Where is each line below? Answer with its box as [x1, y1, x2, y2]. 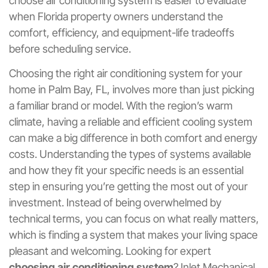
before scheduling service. [9, 42, 131, 55]
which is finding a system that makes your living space [9, 229, 258, 242]
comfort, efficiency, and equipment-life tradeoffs [9, 26, 234, 39]
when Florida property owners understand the [9, 10, 223, 23]
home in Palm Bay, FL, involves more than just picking [9, 83, 254, 96]
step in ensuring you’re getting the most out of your [9, 180, 248, 193]
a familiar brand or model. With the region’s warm [9, 99, 233, 112]
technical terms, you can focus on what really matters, [9, 212, 259, 226]
